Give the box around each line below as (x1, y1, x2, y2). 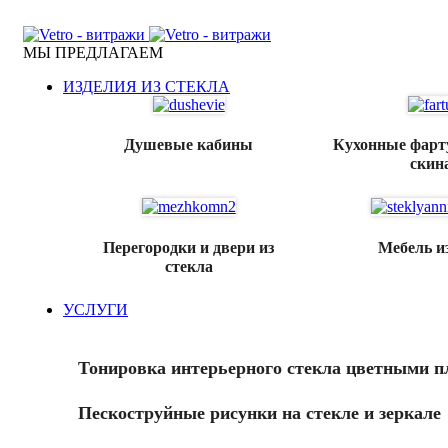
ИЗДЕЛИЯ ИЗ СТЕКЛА (63, 78, 230, 95)
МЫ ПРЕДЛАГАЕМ (23, 44, 163, 61)
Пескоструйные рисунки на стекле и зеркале (78, 403, 441, 424)
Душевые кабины (124, 136, 254, 154)
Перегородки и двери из (103, 238, 275, 256)
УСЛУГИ (63, 300, 128, 318)
